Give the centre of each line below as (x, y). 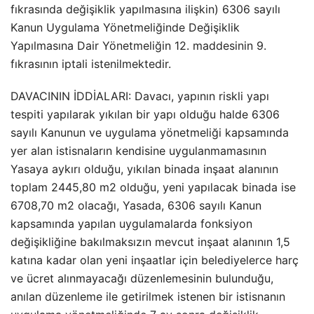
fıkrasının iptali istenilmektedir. (91, 64)
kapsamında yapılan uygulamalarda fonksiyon (131, 224)
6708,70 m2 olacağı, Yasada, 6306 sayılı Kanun (136, 205)
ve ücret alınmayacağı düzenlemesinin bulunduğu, (142, 278)
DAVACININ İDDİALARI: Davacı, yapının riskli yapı (140, 96)
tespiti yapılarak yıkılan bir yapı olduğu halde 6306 (145, 114)
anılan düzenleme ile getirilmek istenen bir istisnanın (148, 296)
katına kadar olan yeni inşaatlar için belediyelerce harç (155, 260)
